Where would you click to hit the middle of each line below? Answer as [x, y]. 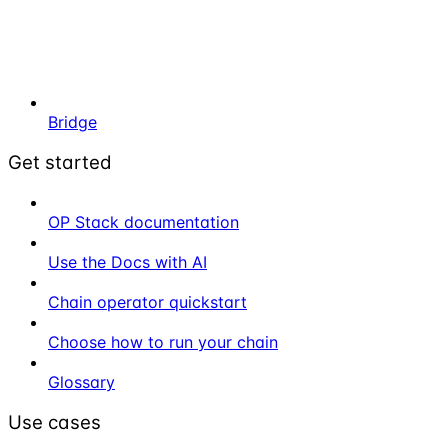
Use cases [54, 422]
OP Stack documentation [143, 222]
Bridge [72, 121]
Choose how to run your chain [163, 342]
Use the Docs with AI [127, 262]
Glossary [81, 382]
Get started [60, 162]
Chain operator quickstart [147, 302]
